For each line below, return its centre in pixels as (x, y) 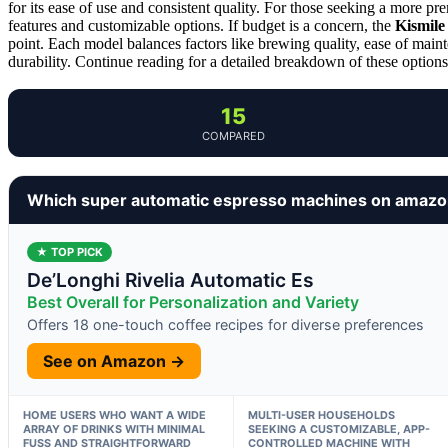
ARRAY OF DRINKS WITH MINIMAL (114, 428)
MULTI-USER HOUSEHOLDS (321, 414)
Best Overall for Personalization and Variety (193, 301)
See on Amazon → (114, 360)
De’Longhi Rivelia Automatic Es (170, 279)
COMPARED (233, 135)
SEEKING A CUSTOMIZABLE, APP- (338, 428)
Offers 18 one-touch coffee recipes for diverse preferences (225, 324)
